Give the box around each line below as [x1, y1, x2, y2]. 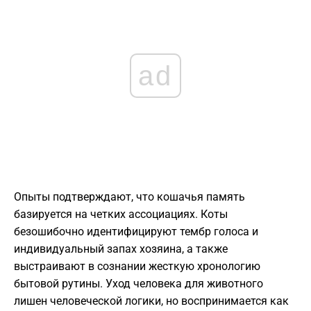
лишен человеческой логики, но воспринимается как [14, 294, 289, 308]
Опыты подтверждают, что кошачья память [14, 190, 245, 204]
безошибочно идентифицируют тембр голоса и [14, 225, 258, 239]
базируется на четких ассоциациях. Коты [14, 208, 228, 221]
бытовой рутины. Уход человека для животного [14, 277, 263, 291]
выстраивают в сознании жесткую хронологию [14, 260, 260, 274]
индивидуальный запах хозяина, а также [14, 242, 228, 256]
